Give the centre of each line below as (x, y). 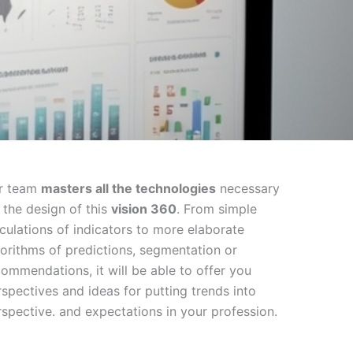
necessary (248, 188)
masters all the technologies (129, 188)
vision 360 (144, 209)
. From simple (217, 209)
